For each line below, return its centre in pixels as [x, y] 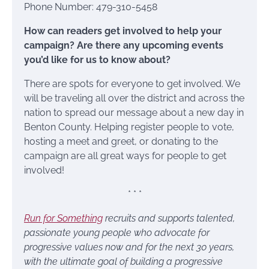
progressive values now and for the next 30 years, [129, 247]
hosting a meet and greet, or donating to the [121, 142]
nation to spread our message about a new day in [134, 113]
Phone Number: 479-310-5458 [91, 7]
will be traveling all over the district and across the [134, 98]
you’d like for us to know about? [97, 60]
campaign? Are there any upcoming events [124, 46]
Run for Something [63, 219]
